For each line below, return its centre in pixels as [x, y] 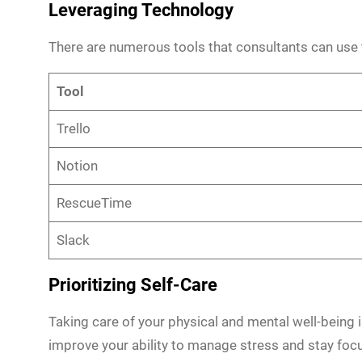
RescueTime [94, 202]
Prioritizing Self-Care [133, 284]
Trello [73, 128]
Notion [77, 165]
